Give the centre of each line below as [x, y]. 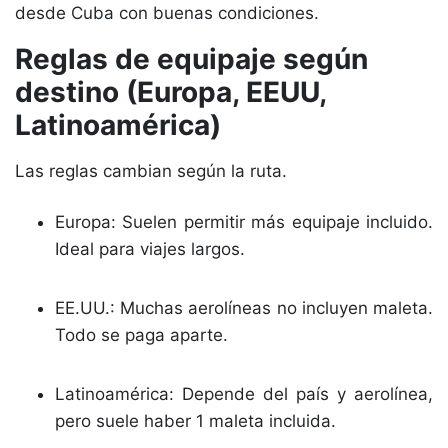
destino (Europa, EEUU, [170, 92]
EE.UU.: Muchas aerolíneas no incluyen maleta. [244, 308]
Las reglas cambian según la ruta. [151, 171]
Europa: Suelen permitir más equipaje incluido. [244, 222]
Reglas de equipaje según [191, 59]
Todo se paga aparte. [141, 335]
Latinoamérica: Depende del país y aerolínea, [244, 394]
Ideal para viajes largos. [150, 249]
